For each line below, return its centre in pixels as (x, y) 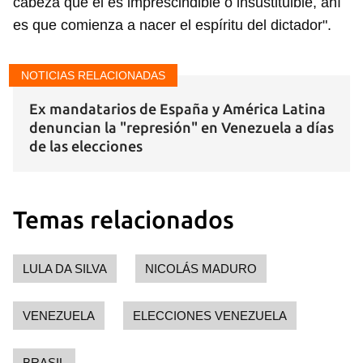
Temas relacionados (124, 220)
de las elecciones (86, 146)
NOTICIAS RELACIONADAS (93, 76)
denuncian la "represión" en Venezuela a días (181, 128)
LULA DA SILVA (65, 269)
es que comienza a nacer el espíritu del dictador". (172, 26)
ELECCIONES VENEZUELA (210, 316)
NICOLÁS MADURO (201, 269)
